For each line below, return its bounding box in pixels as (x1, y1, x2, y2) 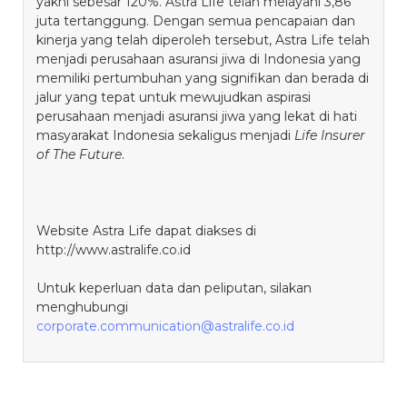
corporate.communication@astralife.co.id (36, 318, 294, 334)
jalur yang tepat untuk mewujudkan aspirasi (36, 89, 311, 105)
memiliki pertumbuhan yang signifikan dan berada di (36, 70, 369, 86)
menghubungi (36, 299, 128, 315)
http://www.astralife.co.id (36, 242, 191, 258)
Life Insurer (294, 127, 365, 144)
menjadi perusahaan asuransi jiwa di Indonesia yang (36, 51, 361, 67)
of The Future (36, 146, 122, 163)
